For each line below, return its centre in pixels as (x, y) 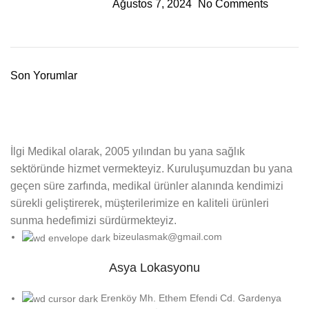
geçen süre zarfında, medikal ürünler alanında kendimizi (147, 186)
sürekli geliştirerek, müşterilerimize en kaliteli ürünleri (140, 203)
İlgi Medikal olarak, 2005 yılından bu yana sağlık (128, 152)
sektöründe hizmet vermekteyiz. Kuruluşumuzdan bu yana (151, 169)
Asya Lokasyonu (154, 267)
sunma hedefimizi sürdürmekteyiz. (93, 221)
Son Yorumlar (44, 76)
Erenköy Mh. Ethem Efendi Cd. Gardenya (191, 298)
